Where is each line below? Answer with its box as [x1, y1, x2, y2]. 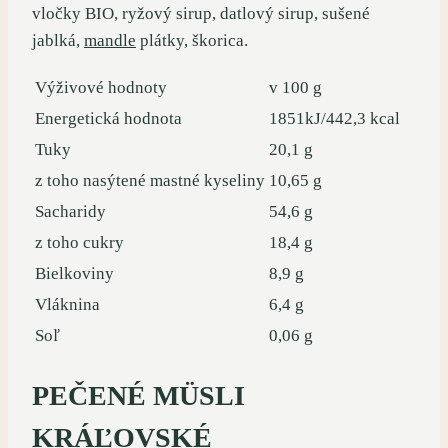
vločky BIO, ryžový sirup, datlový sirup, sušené [32, 3, 370, 23]
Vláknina [35, 294, 100, 314]
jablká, [32, 30, 84, 50]
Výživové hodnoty [35, 77, 167, 97]
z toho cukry [35, 232, 124, 252]
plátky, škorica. [136, 30, 248, 50]
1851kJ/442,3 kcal [269, 108, 400, 128]
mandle [84, 30, 136, 50]
